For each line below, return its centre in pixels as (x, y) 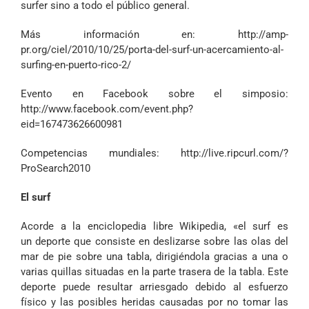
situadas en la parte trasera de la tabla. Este (186, 272)
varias (36, 272)
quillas (67, 272)
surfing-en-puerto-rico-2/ (76, 65)
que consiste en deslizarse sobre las (161, 241)
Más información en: (129, 34)
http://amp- (263, 34)
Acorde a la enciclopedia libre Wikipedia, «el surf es (154, 226)
